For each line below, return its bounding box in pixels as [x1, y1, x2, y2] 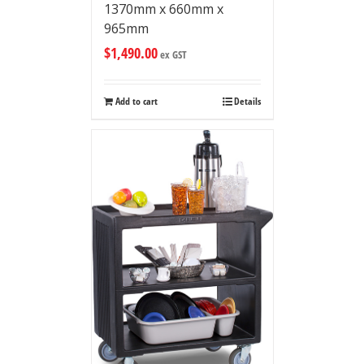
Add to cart [115, 94, 158, 109]
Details [233, 94, 261, 109]
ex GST [157, 47, 187, 63]
